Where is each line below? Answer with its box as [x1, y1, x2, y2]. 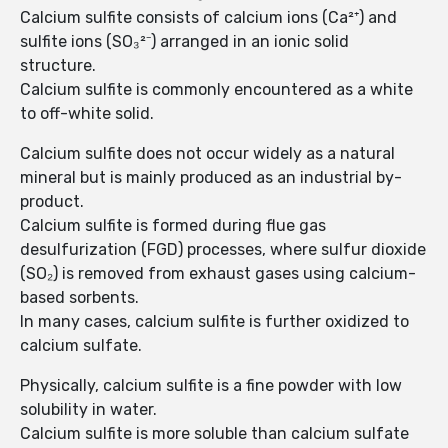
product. [20, 192, 84, 212]
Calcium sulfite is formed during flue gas [20, 216, 326, 236]
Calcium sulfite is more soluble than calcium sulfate [20, 424, 409, 444]
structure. [20, 56, 96, 76]
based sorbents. [20, 288, 139, 308]
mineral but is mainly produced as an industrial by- [20, 168, 402, 188]
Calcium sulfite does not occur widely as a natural [20, 144, 395, 164]
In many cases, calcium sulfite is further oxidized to [20, 312, 409, 332]
